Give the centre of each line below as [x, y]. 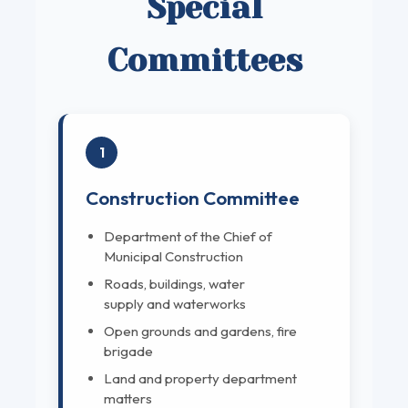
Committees [204, 61]
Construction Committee [193, 198]
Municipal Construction [173, 257]
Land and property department [200, 379]
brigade [128, 352]
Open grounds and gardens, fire [200, 331]
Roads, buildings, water [174, 284]
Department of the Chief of [188, 237]
